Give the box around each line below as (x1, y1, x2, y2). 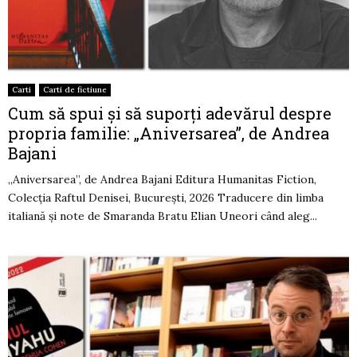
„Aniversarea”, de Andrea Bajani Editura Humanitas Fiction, (8, 171, 316, 186)
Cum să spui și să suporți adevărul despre (8, 102, 331, 124)
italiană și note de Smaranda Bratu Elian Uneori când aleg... (8, 208, 317, 223)
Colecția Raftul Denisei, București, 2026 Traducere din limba (8, 190, 324, 205)
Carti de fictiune (43, 84, 107, 95)
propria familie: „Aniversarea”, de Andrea (8, 122, 329, 143)
